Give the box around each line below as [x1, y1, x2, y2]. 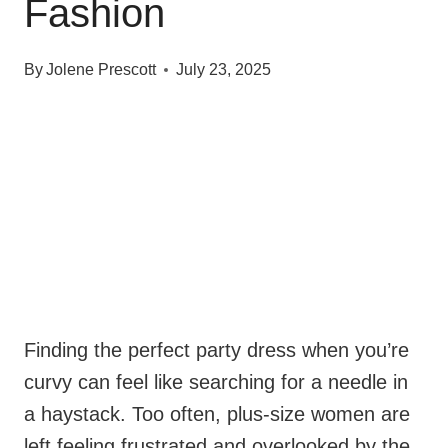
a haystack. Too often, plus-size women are [24, 403, 410, 425]
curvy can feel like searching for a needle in [24, 371, 408, 393]
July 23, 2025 [176, 61, 272, 78]
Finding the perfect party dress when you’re [24, 339, 409, 361]
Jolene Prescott [46, 61, 157, 78]
